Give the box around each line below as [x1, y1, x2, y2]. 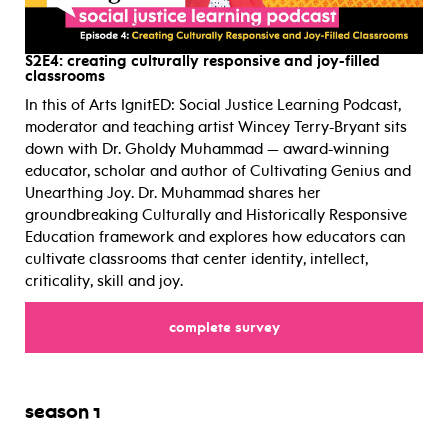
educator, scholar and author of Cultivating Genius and [25, 162, 411, 181]
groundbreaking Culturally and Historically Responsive [25, 206, 407, 225]
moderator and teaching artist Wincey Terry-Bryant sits [25, 118, 407, 137]
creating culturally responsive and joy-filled [63, 52, 380, 71]
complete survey [168, 319, 280, 337]
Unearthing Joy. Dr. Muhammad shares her [25, 184, 321, 203]
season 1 [25, 403, 101, 424]
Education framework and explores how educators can [25, 228, 406, 247]
